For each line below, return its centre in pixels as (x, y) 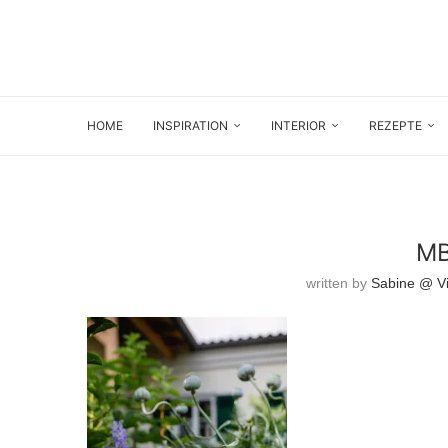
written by (339, 283)
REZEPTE (395, 125)
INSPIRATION (190, 125)
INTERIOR (298, 125)
